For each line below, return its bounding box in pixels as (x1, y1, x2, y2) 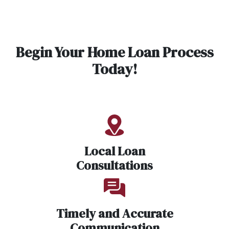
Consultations (76, 157, 153, 174)
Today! (91, 59, 138, 79)
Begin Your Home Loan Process (15, 42, 214, 62)
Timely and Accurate (56, 205, 173, 222)
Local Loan (84, 143, 145, 160)
